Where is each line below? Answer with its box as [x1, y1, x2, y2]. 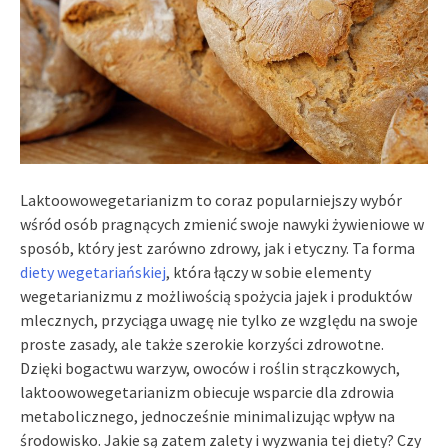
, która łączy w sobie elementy [166, 261, 371, 282]
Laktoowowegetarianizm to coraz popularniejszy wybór [20, 189, 402, 210]
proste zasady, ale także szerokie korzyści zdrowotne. [20, 333, 384, 354]
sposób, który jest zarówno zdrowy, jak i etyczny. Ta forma [20, 237, 415, 258]
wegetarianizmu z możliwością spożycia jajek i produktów [20, 285, 412, 306]
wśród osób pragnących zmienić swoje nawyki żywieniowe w [20, 213, 424, 234]
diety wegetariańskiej [20, 261, 166, 282]
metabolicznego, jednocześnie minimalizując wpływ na [20, 405, 395, 426]
